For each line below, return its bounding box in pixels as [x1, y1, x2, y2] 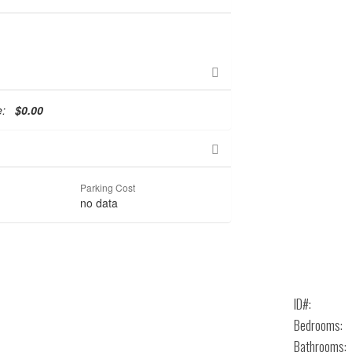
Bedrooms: [294, 315, 343, 335]
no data [80, 195, 119, 211]
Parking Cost [80, 181, 136, 194]
